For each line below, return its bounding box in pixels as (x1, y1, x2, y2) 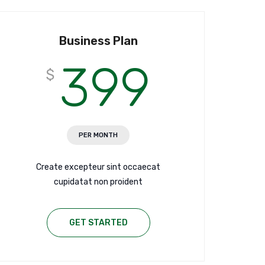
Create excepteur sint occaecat (36, 162, 160, 173)
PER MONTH (79, 131, 118, 140)
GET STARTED (69, 218, 128, 228)
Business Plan (59, 34, 138, 49)
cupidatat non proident (54, 177, 143, 188)
